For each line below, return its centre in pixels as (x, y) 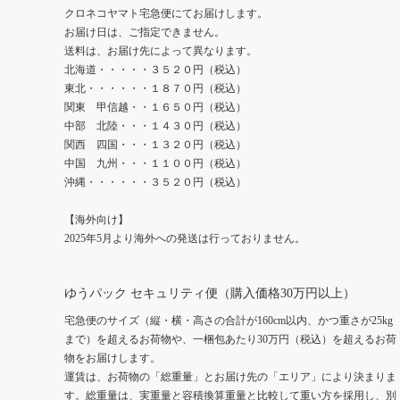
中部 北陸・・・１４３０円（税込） (155, 126)
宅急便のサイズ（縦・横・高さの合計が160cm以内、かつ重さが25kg (229, 321)
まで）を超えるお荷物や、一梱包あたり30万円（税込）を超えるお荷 (230, 339)
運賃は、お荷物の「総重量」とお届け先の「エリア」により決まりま (230, 377)
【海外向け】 (96, 220)
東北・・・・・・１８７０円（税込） (155, 88)
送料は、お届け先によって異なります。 (161, 51)
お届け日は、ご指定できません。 (145, 32)
